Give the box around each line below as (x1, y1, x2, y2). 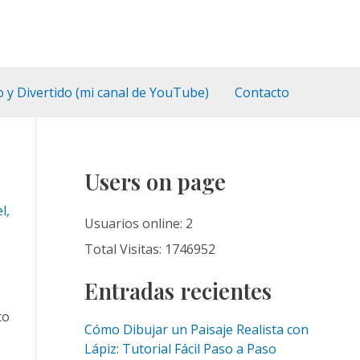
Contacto (235, 84, 289, 101)
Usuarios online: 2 (84, 215, 193, 233)
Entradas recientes (84, 276, 272, 306)
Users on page (84, 167, 226, 196)
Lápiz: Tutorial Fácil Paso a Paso (84, 340, 276, 358)
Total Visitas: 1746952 (84, 240, 215, 259)
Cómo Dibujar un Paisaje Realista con (84, 321, 309, 339)
